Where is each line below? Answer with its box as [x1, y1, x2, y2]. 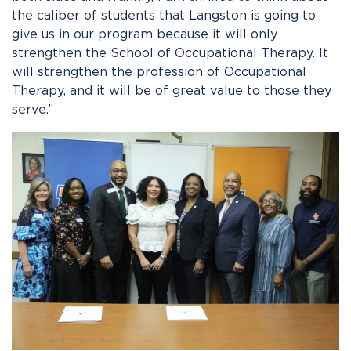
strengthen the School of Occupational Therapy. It [12, 45, 328, 60]
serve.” [12, 102, 53, 117]
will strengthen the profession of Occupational [12, 64, 306, 79]
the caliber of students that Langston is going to [12, 8, 316, 23]
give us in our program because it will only [12, 27, 277, 42]
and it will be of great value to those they [66, 83, 331, 98]
